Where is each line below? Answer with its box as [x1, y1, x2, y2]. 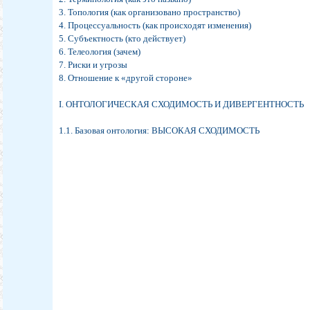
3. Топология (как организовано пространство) [59, 7, 241, 18]
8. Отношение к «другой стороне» [59, 73, 193, 84]
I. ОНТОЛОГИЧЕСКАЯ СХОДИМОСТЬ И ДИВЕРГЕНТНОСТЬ [59, 99, 304, 110]
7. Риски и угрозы [59, 60, 128, 71]
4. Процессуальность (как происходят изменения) [59, 20, 252, 31]
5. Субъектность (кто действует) [59, 33, 186, 44]
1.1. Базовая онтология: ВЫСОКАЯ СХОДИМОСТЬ [59, 125, 260, 136]
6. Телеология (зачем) [59, 46, 141, 57]
